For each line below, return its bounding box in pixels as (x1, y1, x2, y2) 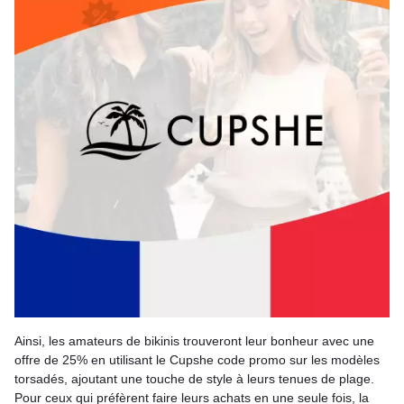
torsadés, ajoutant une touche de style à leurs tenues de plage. (14, 372, 374, 386)
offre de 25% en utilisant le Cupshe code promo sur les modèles (14, 353, 380, 367)
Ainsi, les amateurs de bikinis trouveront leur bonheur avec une (14, 334, 374, 348)
